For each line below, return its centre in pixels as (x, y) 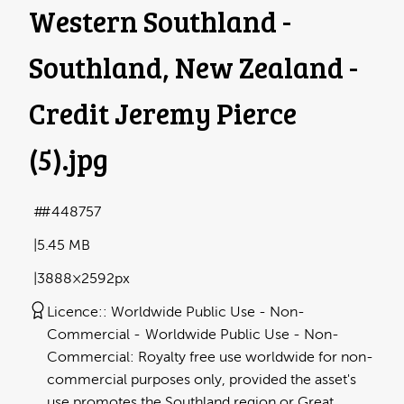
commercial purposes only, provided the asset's (202, 380)
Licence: (75, 312)
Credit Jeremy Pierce (163, 114)
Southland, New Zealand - (193, 68)
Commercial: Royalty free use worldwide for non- (210, 358)
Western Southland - (160, 22)
